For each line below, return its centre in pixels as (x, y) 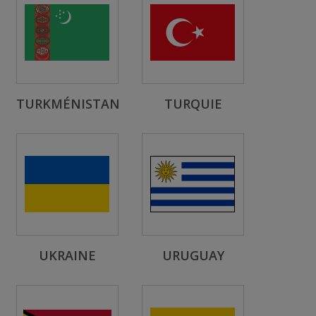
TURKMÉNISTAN (68, 104)
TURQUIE (193, 104)
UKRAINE (67, 255)
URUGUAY (193, 255)
